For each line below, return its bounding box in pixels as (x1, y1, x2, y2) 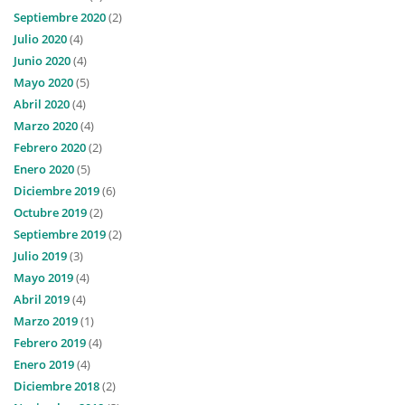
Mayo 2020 (14, 74, 73, 90)
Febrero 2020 (14, 139, 86, 155)
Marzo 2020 (14, 118, 78, 134)
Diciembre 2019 (14, 183, 99, 199)
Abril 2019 (14, 291, 70, 307)
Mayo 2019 (14, 269, 73, 286)
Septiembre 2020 (14, 9, 106, 25)
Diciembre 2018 (14, 378, 99, 394)
